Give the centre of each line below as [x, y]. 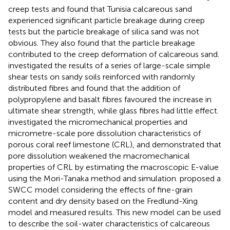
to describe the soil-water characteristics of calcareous [109, 223]
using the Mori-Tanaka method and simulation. [94, 178]
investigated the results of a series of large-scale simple [109, 65]
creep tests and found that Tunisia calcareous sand [100, 9]
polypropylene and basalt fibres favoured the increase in [110, 99]
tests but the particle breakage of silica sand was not [104, 31]
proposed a [200, 178]
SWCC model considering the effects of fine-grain [100, 189]
